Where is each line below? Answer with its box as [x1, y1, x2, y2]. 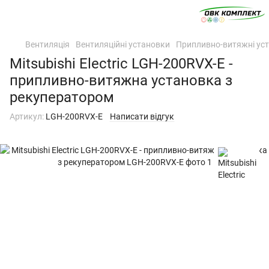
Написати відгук [110, 112, 174, 121]
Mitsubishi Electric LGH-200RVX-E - [10, 55, 233, 72]
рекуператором [10, 89, 114, 106]
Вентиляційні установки [76, 40, 170, 49]
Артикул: [10, 112, 44, 121]
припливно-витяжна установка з [10, 72, 232, 89]
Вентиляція [25, 40, 70, 49]
